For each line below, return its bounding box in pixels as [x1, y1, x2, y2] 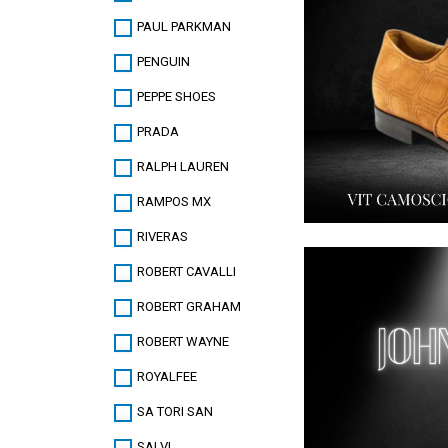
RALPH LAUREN [137, 159, 229, 175]
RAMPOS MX [137, 194, 211, 210]
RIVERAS [137, 229, 188, 245]
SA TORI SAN [137, 404, 213, 420]
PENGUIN [137, 54, 190, 70]
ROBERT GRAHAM [137, 299, 241, 315]
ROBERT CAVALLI [137, 264, 236, 280]
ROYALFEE [137, 369, 197, 385]
